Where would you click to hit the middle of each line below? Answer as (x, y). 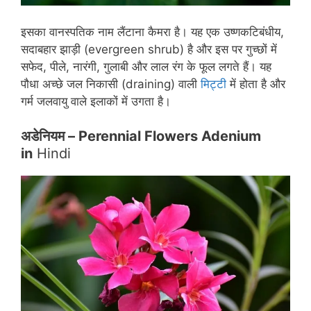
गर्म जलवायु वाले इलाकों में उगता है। (96, 101)
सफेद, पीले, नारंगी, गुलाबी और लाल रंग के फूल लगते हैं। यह (146, 66)
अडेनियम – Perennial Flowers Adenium (141, 136)
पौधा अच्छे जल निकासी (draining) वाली (111, 84)
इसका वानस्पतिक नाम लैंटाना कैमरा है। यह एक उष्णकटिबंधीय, (152, 32)
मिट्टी (213, 84)
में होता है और (256, 84)
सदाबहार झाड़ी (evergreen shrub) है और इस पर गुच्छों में (149, 49)
